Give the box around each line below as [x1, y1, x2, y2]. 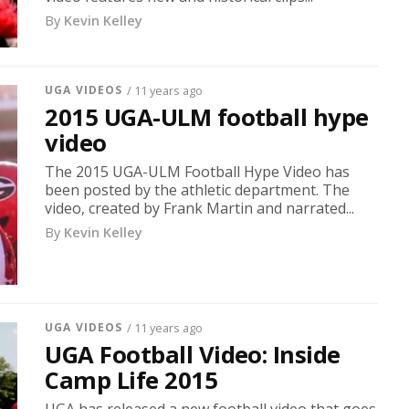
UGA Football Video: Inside [45, 339, 341, 372]
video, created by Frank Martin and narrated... [45, 198, 355, 219]
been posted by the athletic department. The [45, 180, 351, 201]
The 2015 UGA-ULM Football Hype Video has [45, 162, 351, 183]
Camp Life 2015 [45, 364, 218, 397]
